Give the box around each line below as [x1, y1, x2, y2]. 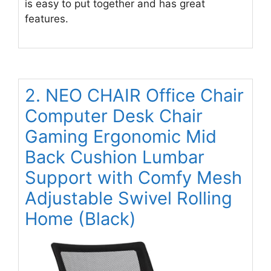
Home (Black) [25, 208, 136, 230]
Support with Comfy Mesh [25, 167, 242, 189]
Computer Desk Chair [25, 105, 203, 127]
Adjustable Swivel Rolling [25, 188, 232, 209]
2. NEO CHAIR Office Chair [25, 85, 244, 106]
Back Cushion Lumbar [25, 146, 204, 168]
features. [25, 12, 68, 25]
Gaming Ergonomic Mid [25, 126, 217, 148]
